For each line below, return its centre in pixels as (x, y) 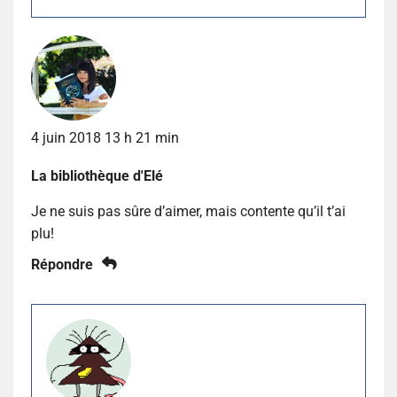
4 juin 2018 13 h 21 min (105, 137)
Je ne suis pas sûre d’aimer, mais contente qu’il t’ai (188, 211)
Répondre (62, 264)
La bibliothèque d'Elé (97, 175)
